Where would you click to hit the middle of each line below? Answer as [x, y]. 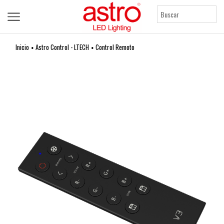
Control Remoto [115, 47]
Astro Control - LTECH [62, 47]
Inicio [22, 47]
